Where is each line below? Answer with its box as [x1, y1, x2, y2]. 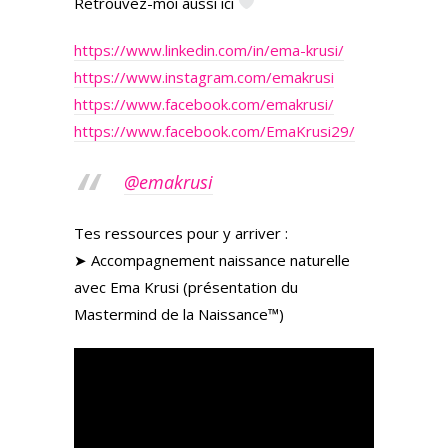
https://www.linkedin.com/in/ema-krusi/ [74, 39, 344, 60]
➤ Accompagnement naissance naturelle [74, 249, 350, 270]
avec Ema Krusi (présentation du [74, 276, 298, 297]
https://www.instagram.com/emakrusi [74, 66, 334, 87]
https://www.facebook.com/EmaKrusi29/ [74, 120, 355, 141]
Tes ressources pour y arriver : [74, 222, 288, 243]
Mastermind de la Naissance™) [74, 303, 284, 324]
